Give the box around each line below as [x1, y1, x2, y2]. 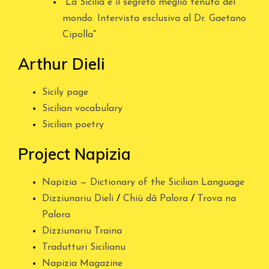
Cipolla [62, 29, 93, 40]
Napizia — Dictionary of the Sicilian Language [42, 177, 244, 187]
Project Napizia [18, 144, 131, 164]
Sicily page [42, 87, 88, 97]
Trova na [198, 193, 236, 204]
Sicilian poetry [42, 119, 104, 130]
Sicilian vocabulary [42, 103, 122, 113]
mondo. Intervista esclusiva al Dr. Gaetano [62, 13, 246, 23]
